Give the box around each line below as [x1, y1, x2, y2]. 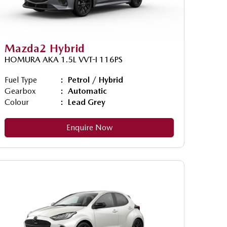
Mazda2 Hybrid [5, 41, 85, 55]
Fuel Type [5, 74, 37, 85]
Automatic [68, 86, 107, 96]
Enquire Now [66, 122, 112, 132]
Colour [5, 97, 29, 107]
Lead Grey [68, 97, 105, 107]
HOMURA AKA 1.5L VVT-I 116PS [5, 54, 123, 64]
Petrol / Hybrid [68, 74, 123, 85]
